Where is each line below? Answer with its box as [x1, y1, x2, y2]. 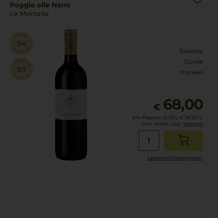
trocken [180, 69, 203, 76]
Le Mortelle [10, 9, 50, 18]
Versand [182, 121, 203, 127]
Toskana [179, 47, 203, 54]
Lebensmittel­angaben [147, 155, 203, 161]
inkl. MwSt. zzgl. [142, 121, 183, 127]
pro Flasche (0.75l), [132, 114, 178, 121]
